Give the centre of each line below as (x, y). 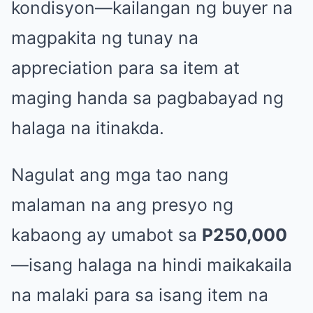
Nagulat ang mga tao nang (120, 174)
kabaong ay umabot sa (107, 234)
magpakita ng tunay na (105, 37)
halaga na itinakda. (88, 128)
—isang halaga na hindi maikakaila (152, 264)
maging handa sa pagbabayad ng (147, 97)
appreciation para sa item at (125, 67)
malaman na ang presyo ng (122, 204)
